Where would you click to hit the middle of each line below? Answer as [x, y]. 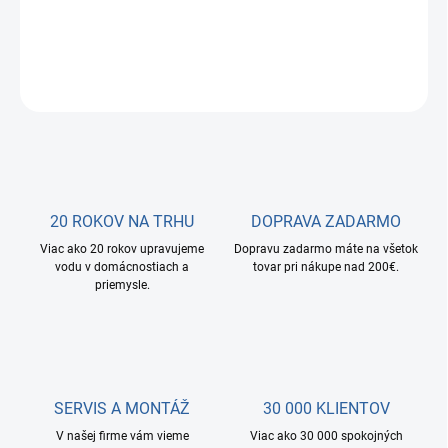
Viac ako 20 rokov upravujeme [122, 249]
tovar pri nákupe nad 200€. [326, 267]
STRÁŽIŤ [404, 87]
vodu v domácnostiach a [122, 267]
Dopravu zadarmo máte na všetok [326, 249]
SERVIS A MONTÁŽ [122, 409]
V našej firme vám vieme [122, 436]
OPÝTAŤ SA [293, 87]
